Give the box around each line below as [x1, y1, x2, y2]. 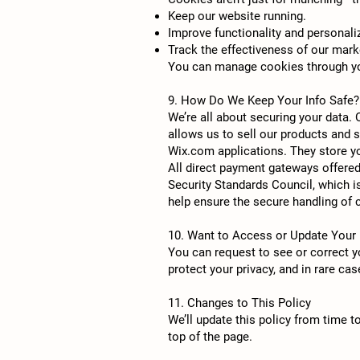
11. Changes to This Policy [168, 296, 311, 310]
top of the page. [168, 329, 252, 344]
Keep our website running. [168, 9, 306, 23]
